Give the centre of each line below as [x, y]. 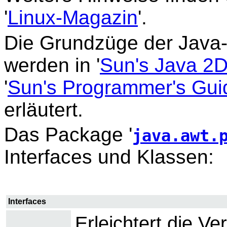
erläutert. [44, 109]
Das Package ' [68, 135]
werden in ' [52, 65]
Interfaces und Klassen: [109, 157]
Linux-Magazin [73, 18]
